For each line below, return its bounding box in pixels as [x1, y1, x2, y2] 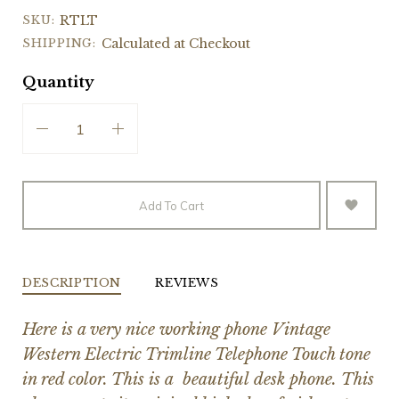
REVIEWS [155, 274, 219, 290]
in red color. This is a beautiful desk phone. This [21, 369, 374, 389]
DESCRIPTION [21, 274, 122, 290]
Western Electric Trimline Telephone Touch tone [21, 344, 370, 364]
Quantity [21, 72, 94, 91]
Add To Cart [138, 198, 204, 213]
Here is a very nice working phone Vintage [21, 319, 330, 339]
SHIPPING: [21, 35, 97, 51]
